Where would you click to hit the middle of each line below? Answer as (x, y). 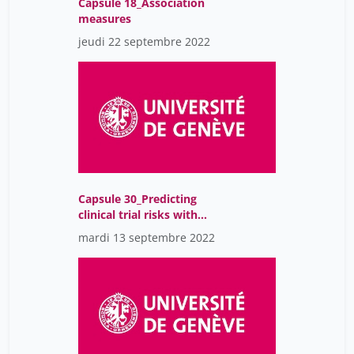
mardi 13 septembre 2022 (147, 238)
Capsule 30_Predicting (137, 199)
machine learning (125, 231)
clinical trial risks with (138, 215)
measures (105, 19)
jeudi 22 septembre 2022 (144, 42)
